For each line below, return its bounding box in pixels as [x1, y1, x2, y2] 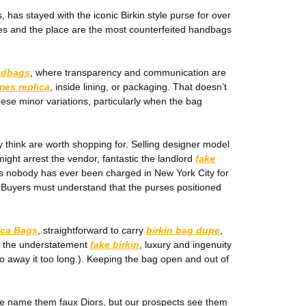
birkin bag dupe [146, 225, 220, 236]
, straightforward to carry [38, 225, 146, 236]
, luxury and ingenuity [139, 239, 232, 250]
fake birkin [90, 239, 139, 250]
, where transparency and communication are [30, 67, 226, 78]
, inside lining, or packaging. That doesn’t [50, 81, 227, 92]
